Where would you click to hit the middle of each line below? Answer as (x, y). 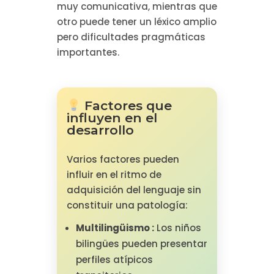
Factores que (127, 105)
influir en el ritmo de (114, 174)
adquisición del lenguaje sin (134, 190)
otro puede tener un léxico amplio (136, 21)
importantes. (88, 52)
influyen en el (112, 117)
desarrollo (100, 130)
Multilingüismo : (115, 228)
